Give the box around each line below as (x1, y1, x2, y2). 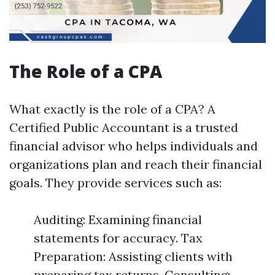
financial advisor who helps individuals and (9, 138, 258, 153)
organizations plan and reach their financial (9, 157, 262, 172)
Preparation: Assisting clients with (34, 249, 233, 264)
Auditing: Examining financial (34, 212, 202, 227)
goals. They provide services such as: (9, 175, 222, 190)
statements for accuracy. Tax (34, 230, 203, 246)
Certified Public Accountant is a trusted (9, 120, 238, 135)
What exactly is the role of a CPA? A (9, 101, 215, 117)
